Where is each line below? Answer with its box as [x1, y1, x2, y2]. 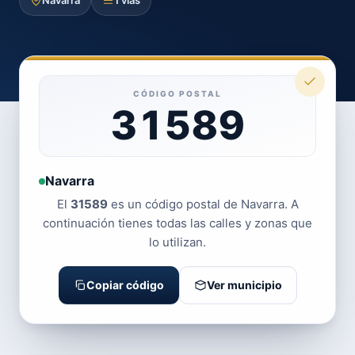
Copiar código [86, 278, 164, 292]
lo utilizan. [149, 235, 206, 250]
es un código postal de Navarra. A [107, 197, 299, 212]
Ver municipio [206, 278, 282, 292]
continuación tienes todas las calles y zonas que [43, 216, 312, 231]
